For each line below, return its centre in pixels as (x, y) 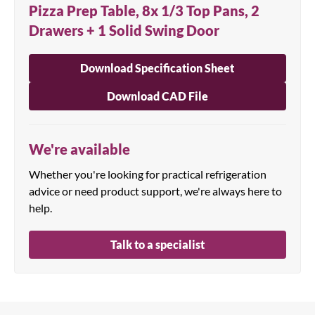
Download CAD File (157, 96)
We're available (79, 149)
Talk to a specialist (157, 244)
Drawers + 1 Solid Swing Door (124, 30)
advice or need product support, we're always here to (155, 191)
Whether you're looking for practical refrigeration (148, 174)
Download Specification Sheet (157, 67)
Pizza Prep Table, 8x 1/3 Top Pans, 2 (144, 10)
